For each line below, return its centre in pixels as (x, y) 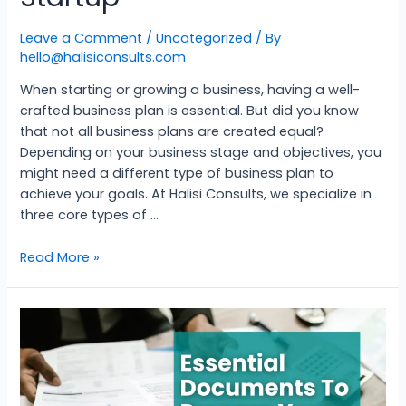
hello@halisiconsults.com (103, 57)
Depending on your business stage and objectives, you (201, 153)
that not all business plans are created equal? (172, 132)
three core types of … (90, 215)
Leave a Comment (82, 38)
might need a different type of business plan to (177, 174)
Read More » (60, 257)
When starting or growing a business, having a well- (190, 90)
